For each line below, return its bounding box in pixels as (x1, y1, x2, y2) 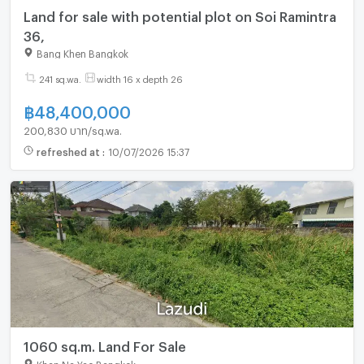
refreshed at (36, 146, 102, 155)
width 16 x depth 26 (96, 74, 183, 82)
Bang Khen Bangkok (36, 48, 128, 57)
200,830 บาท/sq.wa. (23, 124, 122, 133)
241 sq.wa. (38, 74, 81, 82)
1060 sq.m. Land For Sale (23, 339, 186, 350)
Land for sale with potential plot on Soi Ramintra (23, 9, 336, 20)
